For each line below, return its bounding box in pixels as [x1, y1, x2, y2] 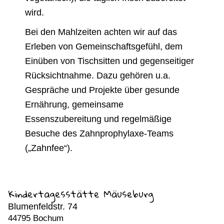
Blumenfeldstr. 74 [8, 201, 77, 212]
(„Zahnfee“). [25, 143, 72, 153]
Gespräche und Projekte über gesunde [25, 85, 179, 95]
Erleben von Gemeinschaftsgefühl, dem [25, 41, 182, 52]
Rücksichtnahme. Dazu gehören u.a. [25, 70, 170, 81]
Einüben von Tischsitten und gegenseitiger [25, 56, 194, 66]
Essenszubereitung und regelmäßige [25, 114, 171, 124]
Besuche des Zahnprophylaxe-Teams [25, 128, 173, 139]
